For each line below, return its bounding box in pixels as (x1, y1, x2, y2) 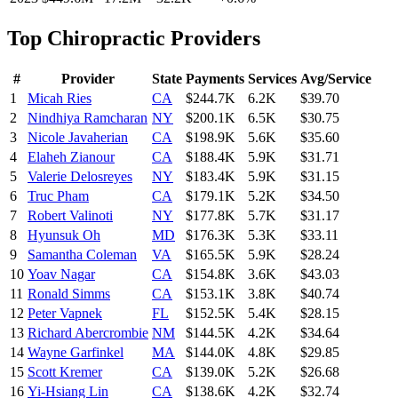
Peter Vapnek (28, 305, 102, 321)
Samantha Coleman (28, 246, 137, 262)
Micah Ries (28, 90, 92, 106)
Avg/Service (300, 70, 371, 86)
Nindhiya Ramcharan (28, 109, 147, 125)
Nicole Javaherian (28, 129, 128, 145)
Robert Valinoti (28, 207, 113, 223)
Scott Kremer (28, 363, 102, 379)
